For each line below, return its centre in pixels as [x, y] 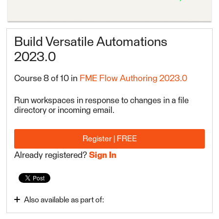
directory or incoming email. [65, 111]
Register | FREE [109, 139]
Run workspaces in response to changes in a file [102, 101]
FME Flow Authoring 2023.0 [134, 79]
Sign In [103, 155]
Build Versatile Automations [91, 43]
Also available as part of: [64, 200]
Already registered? [52, 155]
